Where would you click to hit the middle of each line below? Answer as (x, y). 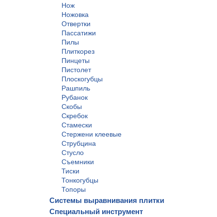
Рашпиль (76, 88)
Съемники (78, 162)
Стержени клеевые (92, 134)
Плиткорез (78, 51)
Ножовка (75, 15)
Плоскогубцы (82, 79)
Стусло (73, 153)
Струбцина (79, 143)
